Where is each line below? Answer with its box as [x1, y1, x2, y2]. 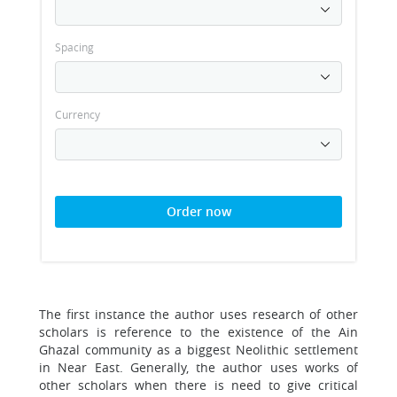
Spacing [55, 40, 94, 54]
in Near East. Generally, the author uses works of [39, 359, 358, 376]
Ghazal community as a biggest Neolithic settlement [39, 341, 358, 358]
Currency [55, 107, 100, 121]
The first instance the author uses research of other [39, 306, 358, 323]
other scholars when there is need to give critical [39, 377, 358, 393]
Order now [166, 203, 231, 220]
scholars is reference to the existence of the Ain [39, 323, 358, 340]
